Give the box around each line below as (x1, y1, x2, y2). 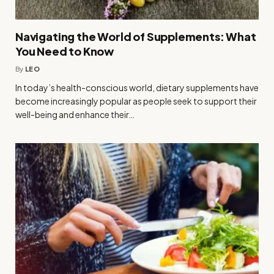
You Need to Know (15, 43, 114, 58)
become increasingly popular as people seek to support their (15, 95, 257, 106)
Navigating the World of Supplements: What (15, 29, 256, 43)
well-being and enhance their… (15, 108, 135, 120)
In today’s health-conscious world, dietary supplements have (15, 81, 259, 93)
